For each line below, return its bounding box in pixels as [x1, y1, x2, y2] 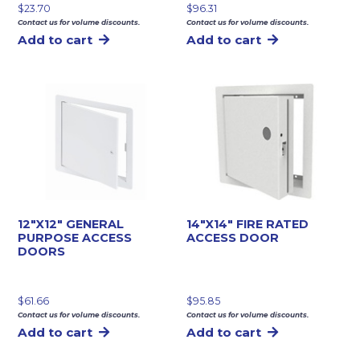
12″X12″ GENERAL [18, 216, 125, 231]
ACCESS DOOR [186, 230, 280, 245]
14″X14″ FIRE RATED [186, 216, 309, 231]
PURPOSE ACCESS [18, 230, 133, 245]
